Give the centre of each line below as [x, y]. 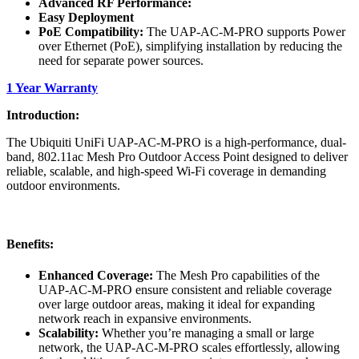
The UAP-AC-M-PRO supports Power [244, 31]
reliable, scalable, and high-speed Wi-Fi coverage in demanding [166, 171]
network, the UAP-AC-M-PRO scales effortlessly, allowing [189, 348]
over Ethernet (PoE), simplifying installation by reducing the [190, 46]
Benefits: [30, 244]
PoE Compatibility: [91, 31]
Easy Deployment [86, 17]
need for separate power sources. [121, 60]
